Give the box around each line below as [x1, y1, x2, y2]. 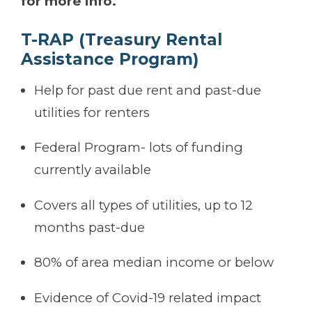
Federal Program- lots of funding [34, 139, 244, 156]
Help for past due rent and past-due [34, 81, 262, 98]
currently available [34, 162, 152, 178]
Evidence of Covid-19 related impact [34, 289, 262, 306]
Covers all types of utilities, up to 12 [34, 196, 253, 213]
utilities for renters [34, 104, 150, 120]
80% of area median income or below [34, 254, 274, 271]
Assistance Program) [21, 49, 198, 69]
